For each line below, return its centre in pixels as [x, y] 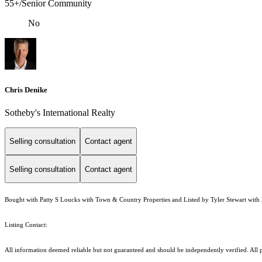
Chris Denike [26, 89]
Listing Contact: [28, 225]
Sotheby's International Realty [60, 112]
